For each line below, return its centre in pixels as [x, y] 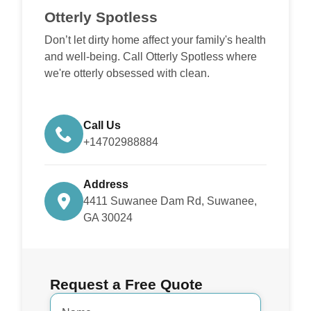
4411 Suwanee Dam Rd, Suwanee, [170, 201]
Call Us [102, 126]
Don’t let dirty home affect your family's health [155, 40]
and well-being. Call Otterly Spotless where [151, 57]
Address [106, 185]
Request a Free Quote [126, 285]
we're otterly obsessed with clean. [127, 73]
